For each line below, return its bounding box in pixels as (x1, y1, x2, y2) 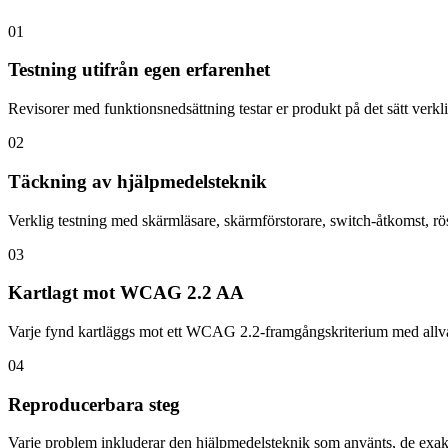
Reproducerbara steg (8, 393, 180, 415)
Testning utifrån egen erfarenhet (8, 59, 270, 81)
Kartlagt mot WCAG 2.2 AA (8, 282, 244, 304)
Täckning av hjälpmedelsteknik (8, 170, 267, 192)
